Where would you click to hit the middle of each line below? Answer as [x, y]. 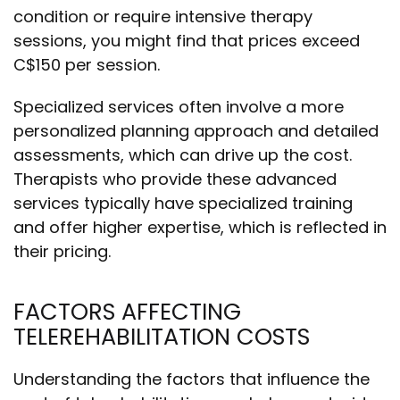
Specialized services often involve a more [179, 107]
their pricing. [62, 251]
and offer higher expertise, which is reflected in [200, 227]
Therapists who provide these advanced [175, 179]
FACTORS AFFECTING [127, 312]
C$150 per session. [89, 65]
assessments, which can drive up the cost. [183, 155]
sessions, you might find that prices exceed [187, 41]
